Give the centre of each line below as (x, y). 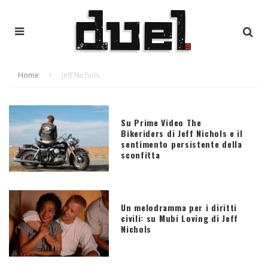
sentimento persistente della (182, 144)
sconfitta (141, 154)
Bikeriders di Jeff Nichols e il (182, 133)
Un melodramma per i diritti (179, 207)
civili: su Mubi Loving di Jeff (180, 218)
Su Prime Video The (161, 122)
